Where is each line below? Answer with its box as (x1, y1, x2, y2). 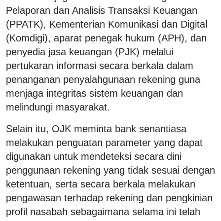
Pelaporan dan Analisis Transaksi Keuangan (6, 4, 197, 16)
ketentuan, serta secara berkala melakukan (6, 178, 195, 189)
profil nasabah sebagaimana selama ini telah (6, 206, 200, 217)
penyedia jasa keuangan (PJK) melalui (6, 46, 173, 57)
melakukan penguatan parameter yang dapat (6, 137, 203, 148)
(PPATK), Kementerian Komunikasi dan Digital (6, 18, 207, 30)
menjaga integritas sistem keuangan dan (6, 87, 183, 99)
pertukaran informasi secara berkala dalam (6, 60, 193, 71)
